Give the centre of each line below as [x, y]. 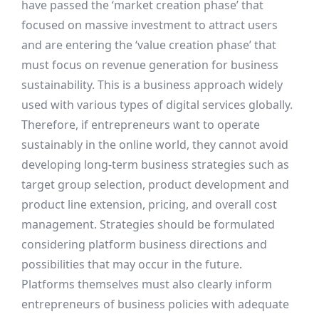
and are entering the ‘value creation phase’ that [149, 45]
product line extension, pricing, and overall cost [149, 204]
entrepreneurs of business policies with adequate [155, 304]
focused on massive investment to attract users [150, 25]
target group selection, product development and [155, 184]
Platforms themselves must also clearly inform [147, 284]
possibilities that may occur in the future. [132, 264]
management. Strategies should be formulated [148, 224]
